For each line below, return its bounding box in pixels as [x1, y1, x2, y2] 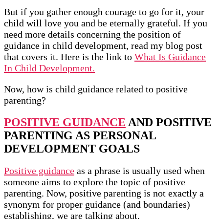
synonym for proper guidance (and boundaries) [4, 199, 190, 210]
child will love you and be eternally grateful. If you [4, 18, 207, 29]
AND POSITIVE [126, 116, 212, 129]
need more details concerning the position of [4, 29, 181, 40]
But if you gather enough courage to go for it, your [4, 6, 204, 18]
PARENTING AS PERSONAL [4, 129, 156, 142]
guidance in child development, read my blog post [4, 40, 202, 51]
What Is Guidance [134, 51, 206, 63]
